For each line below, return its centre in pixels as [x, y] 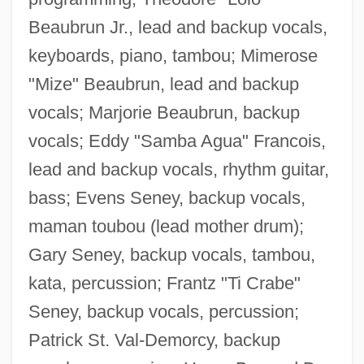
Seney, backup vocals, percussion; [163, 311]
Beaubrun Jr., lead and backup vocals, [178, 27]
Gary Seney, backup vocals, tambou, [171, 254]
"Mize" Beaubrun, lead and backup [163, 84]
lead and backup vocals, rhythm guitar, [178, 169]
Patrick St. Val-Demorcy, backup [154, 340]
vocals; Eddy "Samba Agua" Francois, [177, 141]
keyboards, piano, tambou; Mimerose [173, 55]
